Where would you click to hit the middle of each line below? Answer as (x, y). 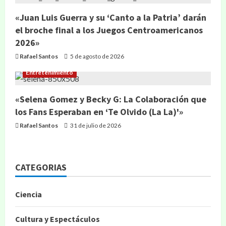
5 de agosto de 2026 (97, 56)
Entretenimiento (50, 72)
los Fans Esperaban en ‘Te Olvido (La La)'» (99, 112)
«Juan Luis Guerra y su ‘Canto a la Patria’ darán (111, 17)
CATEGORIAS (41, 167)
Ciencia (29, 194)
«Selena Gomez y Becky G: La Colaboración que (111, 99)
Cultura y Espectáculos (58, 219)
